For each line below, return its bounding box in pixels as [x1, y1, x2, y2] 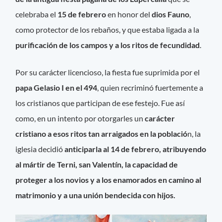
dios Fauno [152, 9, 190, 19]
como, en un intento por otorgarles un [15, 113, 145, 123]
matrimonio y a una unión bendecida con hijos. [15, 190, 176, 200]
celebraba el [15, 9, 58, 19]
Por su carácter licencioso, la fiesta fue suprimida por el [15, 67, 200, 77]
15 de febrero [57, 9, 107, 19]
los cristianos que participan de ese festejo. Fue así [15, 98, 185, 108]
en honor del [106, 9, 152, 19]
